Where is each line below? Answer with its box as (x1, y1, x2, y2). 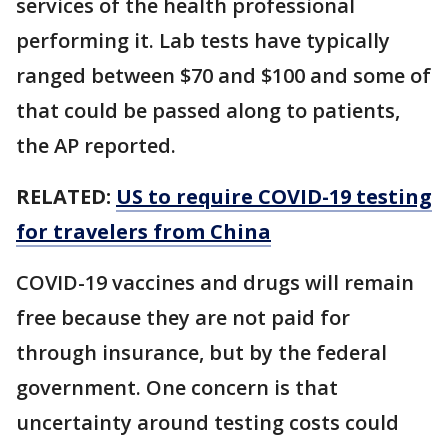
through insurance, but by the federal (16, 339, 387, 367)
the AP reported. (16, 132, 181, 160)
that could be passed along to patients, (16, 97, 400, 125)
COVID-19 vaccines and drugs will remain (16, 269, 414, 297)
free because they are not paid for (16, 304, 350, 332)
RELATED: (16, 183, 116, 211)
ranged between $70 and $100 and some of (16, 62, 431, 90)
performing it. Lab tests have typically (16, 27, 390, 55)
